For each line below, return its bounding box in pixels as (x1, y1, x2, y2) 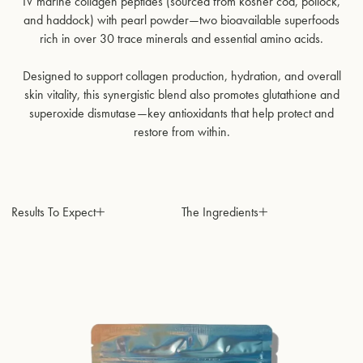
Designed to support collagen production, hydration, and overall (22, 66, 341, 84)
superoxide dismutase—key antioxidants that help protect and (29, 104, 334, 122)
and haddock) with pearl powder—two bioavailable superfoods (23, 11, 340, 28)
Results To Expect (11, 203, 96, 220)
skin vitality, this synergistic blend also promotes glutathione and (23, 85, 340, 103)
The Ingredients (181, 203, 258, 220)
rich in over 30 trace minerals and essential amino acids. (40, 29, 323, 47)
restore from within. (133, 122, 230, 140)
